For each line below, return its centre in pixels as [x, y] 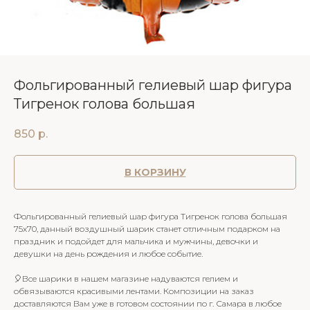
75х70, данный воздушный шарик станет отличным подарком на [147, 229]
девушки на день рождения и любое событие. [108, 254]
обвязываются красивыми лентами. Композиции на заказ [134, 291]
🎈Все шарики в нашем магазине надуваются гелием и [126, 279]
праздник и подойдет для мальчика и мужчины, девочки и [136, 241]
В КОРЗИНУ [155, 173]
